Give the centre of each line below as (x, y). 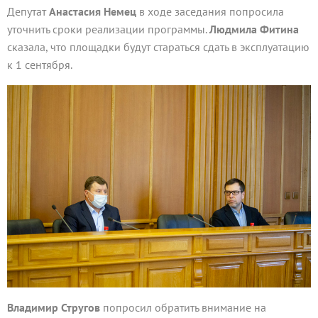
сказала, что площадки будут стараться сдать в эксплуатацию (158, 47)
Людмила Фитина (254, 29)
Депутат (28, 12)
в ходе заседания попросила (212, 12)
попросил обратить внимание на (185, 308)
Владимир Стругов (55, 308)
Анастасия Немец (94, 12)
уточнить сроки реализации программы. (108, 29)
